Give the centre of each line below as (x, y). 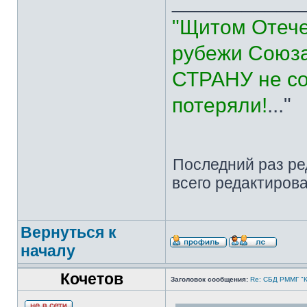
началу (48, 251)
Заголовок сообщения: (209, 279)
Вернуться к (69, 232)
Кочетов (91, 279)
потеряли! (220, 105)
